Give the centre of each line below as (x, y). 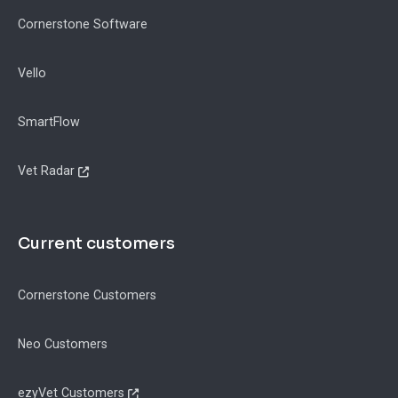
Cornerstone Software (83, 24)
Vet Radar (46, 171)
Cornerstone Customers (87, 295)
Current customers (96, 244)
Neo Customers (63, 344)
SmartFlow (49, 122)
